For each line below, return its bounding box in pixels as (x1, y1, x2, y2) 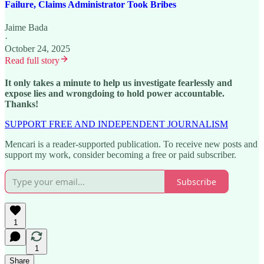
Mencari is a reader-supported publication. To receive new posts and (5, 139, 258, 150)
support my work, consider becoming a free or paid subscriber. (5, 150, 236, 160)
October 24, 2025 (5, 44, 70, 54)
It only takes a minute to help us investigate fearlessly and (5, 78, 232, 88)
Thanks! (5, 99, 38, 110)
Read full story (5, 55, 60, 66)
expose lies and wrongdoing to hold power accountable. (5, 88, 225, 99)
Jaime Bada (5, 22, 48, 33)
